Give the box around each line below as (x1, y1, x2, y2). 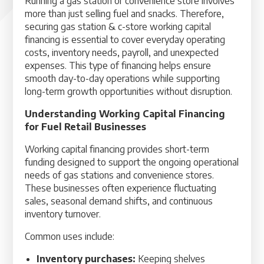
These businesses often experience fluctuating (25, 182, 217, 194)
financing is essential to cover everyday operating (25, 34, 226, 45)
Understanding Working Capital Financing (25, 108, 226, 120)
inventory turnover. (25, 208, 101, 220)
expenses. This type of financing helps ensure (25, 60, 212, 71)
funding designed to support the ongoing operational (25, 156, 239, 168)
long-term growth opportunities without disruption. (25, 85, 233, 97)
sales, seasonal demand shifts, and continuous (25, 195, 213, 207)
